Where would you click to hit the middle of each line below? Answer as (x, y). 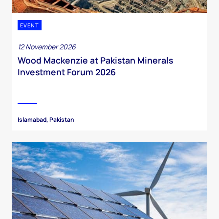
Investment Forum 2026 (67, 72)
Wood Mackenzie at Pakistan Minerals (95, 60)
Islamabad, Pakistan (46, 120)
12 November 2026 (47, 47)
